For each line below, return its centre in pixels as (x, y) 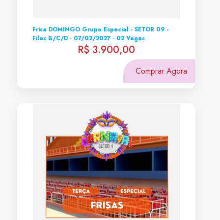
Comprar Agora (161, 71)
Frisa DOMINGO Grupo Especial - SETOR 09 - (100, 29)
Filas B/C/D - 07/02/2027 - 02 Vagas (89, 38)
